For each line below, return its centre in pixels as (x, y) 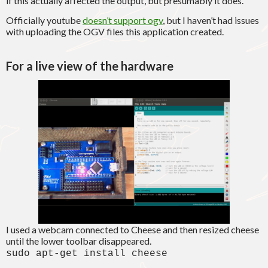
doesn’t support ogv (123, 20)
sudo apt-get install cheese (87, 254)
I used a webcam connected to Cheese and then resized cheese (133, 230)
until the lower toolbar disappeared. (79, 241)
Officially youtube (44, 20)
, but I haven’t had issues (211, 20)
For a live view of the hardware (90, 66)
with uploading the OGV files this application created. (115, 32)
